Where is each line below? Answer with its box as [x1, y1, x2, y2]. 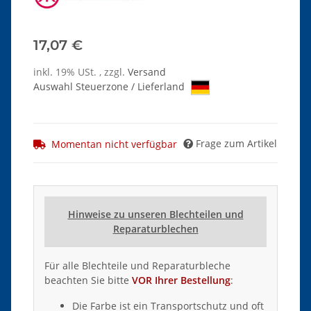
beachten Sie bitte [44, 273, 132, 287]
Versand [128, 65, 166, 78]
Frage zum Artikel [196, 136, 277, 150]
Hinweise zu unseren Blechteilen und [67, 207, 244, 221]
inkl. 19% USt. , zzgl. [33, 65, 128, 78]
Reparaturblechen [112, 221, 199, 235]
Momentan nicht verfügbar [51, 137, 177, 151]
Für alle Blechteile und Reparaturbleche [44, 258, 230, 272]
